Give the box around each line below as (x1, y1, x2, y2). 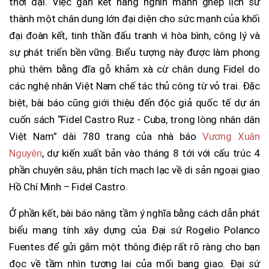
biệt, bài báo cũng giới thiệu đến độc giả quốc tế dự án (9, 96, 260, 109)
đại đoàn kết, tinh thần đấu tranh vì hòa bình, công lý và (9, 29, 260, 41)
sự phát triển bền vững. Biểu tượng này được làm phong (9, 46, 260, 58)
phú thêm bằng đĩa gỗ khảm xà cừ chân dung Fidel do (9, 62, 260, 75)
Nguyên (9, 147, 42, 159)
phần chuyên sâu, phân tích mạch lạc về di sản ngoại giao (9, 163, 260, 176)
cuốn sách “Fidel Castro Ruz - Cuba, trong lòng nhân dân (9, 113, 260, 125)
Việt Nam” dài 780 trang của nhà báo (9, 130, 202, 142)
